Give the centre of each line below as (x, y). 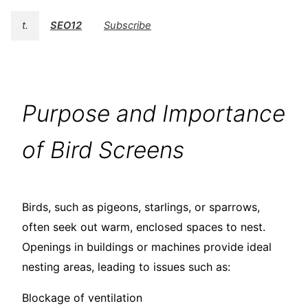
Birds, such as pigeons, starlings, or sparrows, (141, 207)
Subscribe (128, 26)
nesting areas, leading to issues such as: (126, 267)
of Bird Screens (103, 150)
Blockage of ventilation (82, 298)
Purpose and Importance (154, 114)
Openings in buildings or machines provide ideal (147, 247)
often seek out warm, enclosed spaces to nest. (144, 227)
